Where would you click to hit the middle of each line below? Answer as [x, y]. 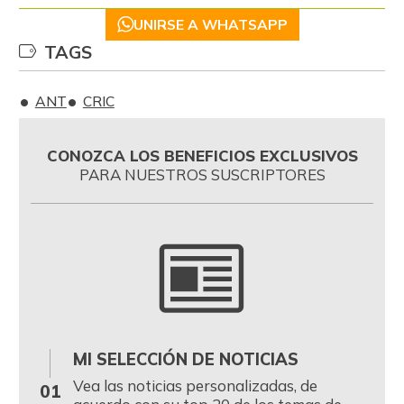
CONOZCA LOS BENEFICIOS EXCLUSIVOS [202, 156]
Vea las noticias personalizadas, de [195, 385]
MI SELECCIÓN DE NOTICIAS [185, 360]
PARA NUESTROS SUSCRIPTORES [202, 175]
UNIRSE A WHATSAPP [210, 25]
